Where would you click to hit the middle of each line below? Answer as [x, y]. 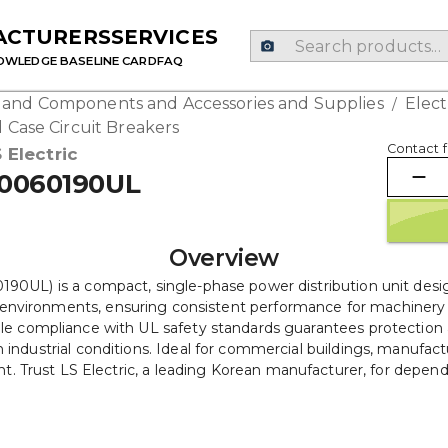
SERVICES [164, 36]
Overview [224, 257]
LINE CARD [125, 60]
